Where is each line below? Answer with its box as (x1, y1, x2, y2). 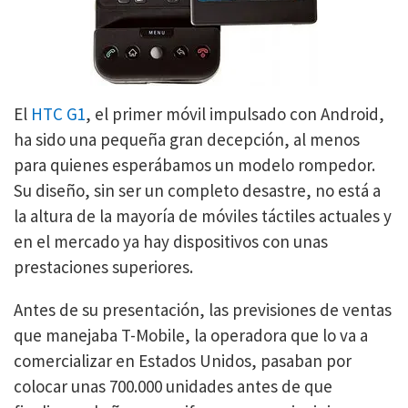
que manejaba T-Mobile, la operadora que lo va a (14, 324, 368, 346)
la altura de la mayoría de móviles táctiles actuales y (14, 205, 392, 227)
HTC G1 (31, 103, 86, 125)
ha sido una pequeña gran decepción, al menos (14, 128, 360, 150)
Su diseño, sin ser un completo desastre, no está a (14, 179, 381, 201)
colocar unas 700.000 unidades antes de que (14, 375, 332, 397)
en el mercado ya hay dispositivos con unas (14, 230, 328, 252)
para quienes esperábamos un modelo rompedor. (14, 154, 375, 176)
